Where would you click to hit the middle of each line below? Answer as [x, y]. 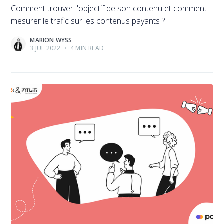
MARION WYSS [51, 40]
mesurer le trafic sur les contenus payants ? [88, 21]
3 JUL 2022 [45, 48]
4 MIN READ [86, 48]
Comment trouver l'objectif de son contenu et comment [109, 9]
